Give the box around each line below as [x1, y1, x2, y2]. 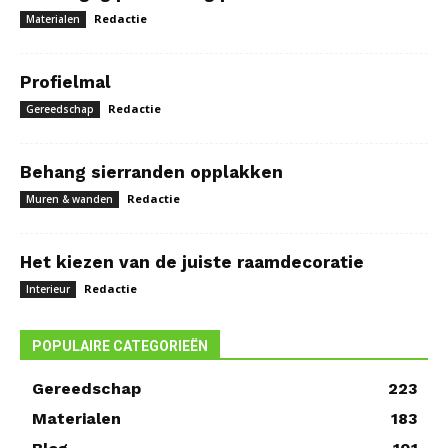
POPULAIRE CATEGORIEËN [32, 337, 208, 354]
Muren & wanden [26, 191, 113, 206]
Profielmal [20, 71, 111, 92]
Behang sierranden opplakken [20, 161, 283, 182]
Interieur [26, 281, 70, 296]
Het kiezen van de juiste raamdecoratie [20, 251, 364, 272]
